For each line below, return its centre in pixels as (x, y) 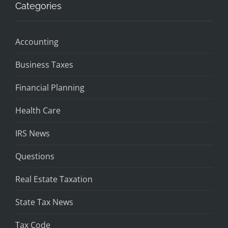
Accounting (37, 41)
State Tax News (44, 202)
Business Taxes (44, 64)
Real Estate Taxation (54, 179)
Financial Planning (50, 87)
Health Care (38, 110)
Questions (35, 156)
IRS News (33, 133)
